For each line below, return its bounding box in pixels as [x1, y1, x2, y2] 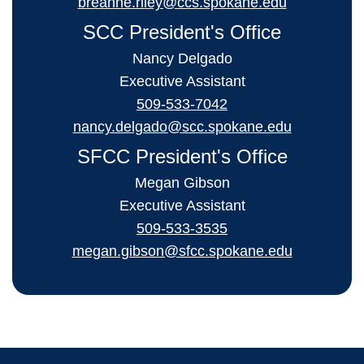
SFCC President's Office [76, 145, 288, 168]
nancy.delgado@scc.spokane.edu [72, 119, 292, 136]
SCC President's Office [83, 21, 281, 44]
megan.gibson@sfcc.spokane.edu [71, 243, 292, 260]
